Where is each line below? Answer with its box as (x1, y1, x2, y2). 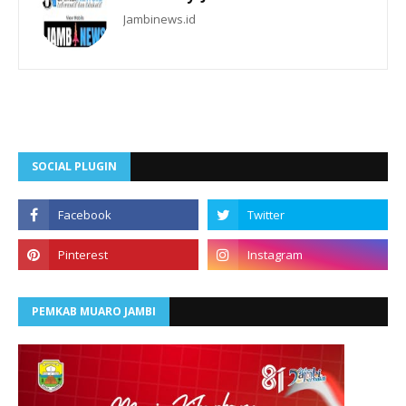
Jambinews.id (123, 11, 196, 28)
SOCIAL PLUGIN (32, 159, 117, 175)
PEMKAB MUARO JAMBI (32, 304, 156, 320)
